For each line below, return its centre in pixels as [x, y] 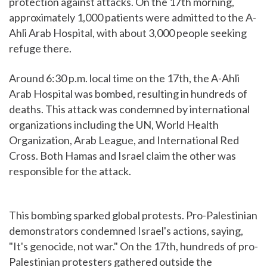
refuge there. [40, 49]
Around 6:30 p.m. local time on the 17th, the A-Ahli [124, 78]
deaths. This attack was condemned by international [129, 109]
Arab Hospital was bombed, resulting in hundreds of [128, 94]
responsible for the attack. [70, 171]
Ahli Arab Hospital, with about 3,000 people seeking [128, 33]
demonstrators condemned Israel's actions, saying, [126, 231]
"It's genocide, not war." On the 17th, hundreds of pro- [133, 246]
